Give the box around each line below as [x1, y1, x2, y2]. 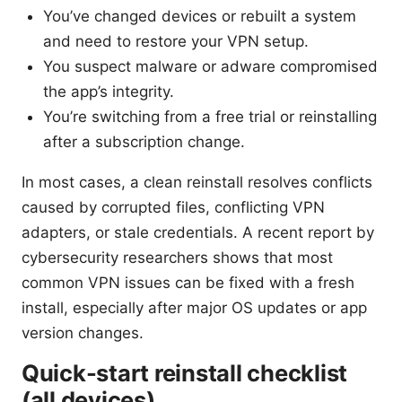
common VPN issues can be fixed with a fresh [22, 274, 354, 293]
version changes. [22, 324, 144, 343]
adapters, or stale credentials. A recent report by [22, 223, 374, 242]
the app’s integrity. [43, 83, 174, 101]
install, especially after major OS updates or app [22, 299, 367, 318]
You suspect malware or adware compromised [43, 57, 378, 76]
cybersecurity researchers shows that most [22, 249, 333, 267]
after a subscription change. [43, 133, 245, 152]
